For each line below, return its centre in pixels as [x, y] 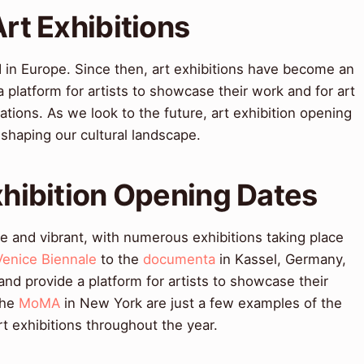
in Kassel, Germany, [281, 260]
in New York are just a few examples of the [201, 303]
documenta [179, 260]
